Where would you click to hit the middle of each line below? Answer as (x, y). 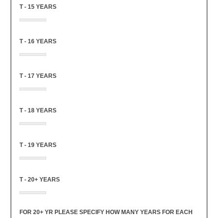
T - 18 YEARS (38, 110)
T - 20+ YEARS (39, 179)
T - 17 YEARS (38, 76)
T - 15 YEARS (38, 7)
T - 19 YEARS (38, 145)
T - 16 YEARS (38, 41)
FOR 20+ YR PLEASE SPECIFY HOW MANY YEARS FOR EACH (106, 212)
